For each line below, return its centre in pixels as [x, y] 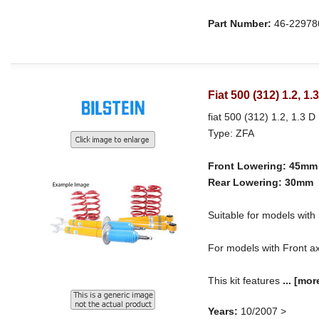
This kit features [246, 281]
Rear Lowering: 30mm [261, 183]
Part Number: [240, 24]
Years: [223, 312]
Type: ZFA [231, 134]
